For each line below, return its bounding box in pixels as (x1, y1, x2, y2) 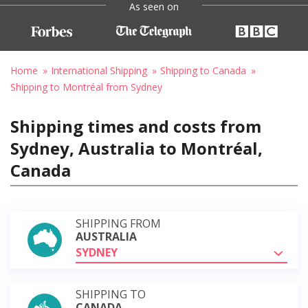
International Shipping (51, 63, 147, 77)
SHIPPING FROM (76, 215, 161, 231)
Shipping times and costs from (10, 114, 261, 137)
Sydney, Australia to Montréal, (10, 136, 263, 159)
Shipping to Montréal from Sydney (10, 80, 162, 93)
